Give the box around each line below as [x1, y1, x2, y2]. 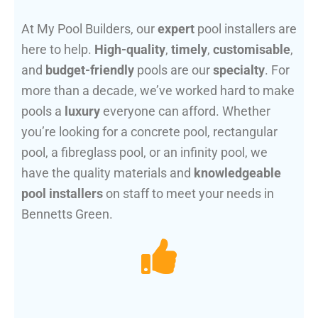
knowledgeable [194, 165, 281, 181]
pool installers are [194, 21, 297, 37]
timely [171, 42, 207, 57]
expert [158, 21, 194, 37]
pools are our [134, 62, 213, 78]
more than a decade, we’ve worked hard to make [21, 83, 295, 99]
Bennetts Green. [21, 207, 113, 222]
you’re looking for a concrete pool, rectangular [21, 124, 278, 140]
